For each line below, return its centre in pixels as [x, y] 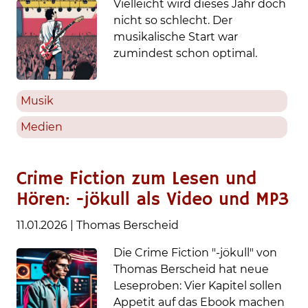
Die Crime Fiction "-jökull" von [196, 252]
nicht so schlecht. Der [173, 20]
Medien [42, 126]
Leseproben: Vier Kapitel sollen [198, 285]
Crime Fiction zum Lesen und [136, 179]
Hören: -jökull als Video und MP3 [153, 200]
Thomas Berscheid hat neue [191, 269]
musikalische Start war [176, 36]
